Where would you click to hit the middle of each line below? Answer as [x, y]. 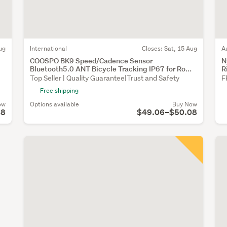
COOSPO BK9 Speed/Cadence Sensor [91, 60]
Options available [54, 104]
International [48, 48]
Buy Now [184, 104]
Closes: [153, 48]
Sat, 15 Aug [180, 48]
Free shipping [59, 90]
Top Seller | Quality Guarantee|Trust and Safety [104, 78]
